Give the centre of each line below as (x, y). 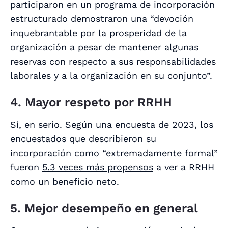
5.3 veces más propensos (98, 167)
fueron (26, 167)
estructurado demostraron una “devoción (102, 19)
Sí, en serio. (36, 125)
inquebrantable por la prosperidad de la (98, 33)
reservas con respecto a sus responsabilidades (113, 62)
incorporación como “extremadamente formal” (114, 153)
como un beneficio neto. (65, 182)
